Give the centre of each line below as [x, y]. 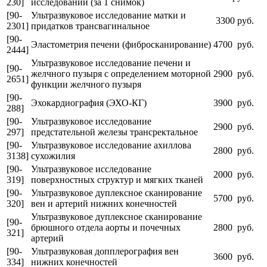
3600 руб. [234, 256]
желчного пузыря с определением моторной [121, 73]
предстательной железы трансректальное [114, 132]
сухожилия [53, 156]
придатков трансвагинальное [90, 26]
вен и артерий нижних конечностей [104, 203]
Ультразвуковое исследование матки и [108, 15]
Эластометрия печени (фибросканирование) [121, 44]
